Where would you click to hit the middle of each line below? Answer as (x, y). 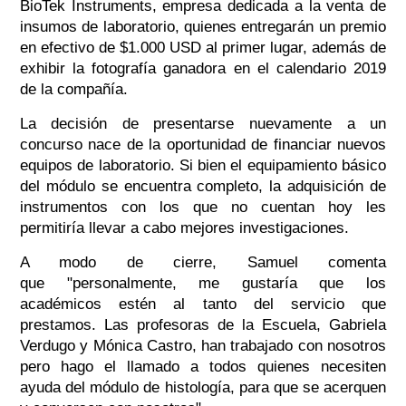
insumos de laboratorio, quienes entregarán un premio (203, 27)
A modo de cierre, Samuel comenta (203, 263)
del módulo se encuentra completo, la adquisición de (203, 187)
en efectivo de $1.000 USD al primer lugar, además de (203, 48)
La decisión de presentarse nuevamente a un (203, 124)
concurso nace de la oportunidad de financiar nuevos (203, 145)
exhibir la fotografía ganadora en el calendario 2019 (203, 69)
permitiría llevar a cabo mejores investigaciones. (184, 228)
